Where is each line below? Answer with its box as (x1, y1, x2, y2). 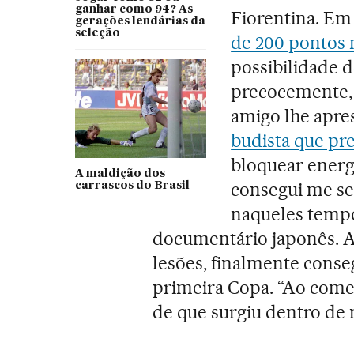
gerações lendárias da (74, 16, 205, 28)
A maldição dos (74, 168, 165, 180)
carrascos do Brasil (74, 180, 190, 192)
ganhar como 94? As (74, 4, 193, 16)
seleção (74, 28, 120, 40)
